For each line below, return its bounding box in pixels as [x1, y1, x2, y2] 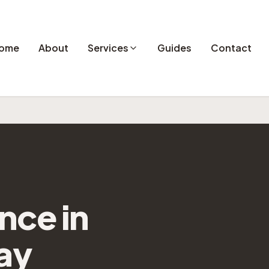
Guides [157, 41, 192, 54]
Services [88, 41, 129, 54]
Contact [211, 41, 252, 54]
